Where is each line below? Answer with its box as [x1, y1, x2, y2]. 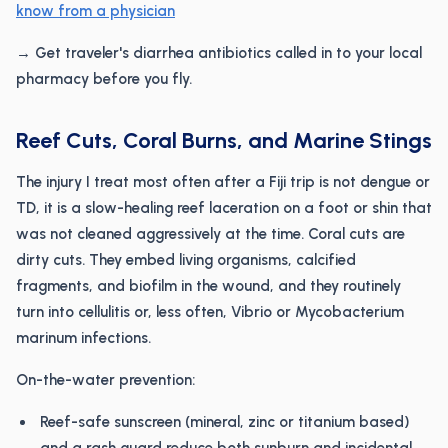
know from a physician [16, 2, 175, 20]
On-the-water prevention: [16, 371, 195, 389]
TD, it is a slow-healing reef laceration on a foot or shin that [16, 199, 432, 217]
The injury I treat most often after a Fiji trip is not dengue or [16, 173, 430, 191]
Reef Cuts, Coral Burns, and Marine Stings [16, 127, 432, 154]
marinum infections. [16, 329, 151, 347]
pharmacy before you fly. [16, 70, 192, 88]
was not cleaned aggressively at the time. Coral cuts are [16, 225, 405, 243]
